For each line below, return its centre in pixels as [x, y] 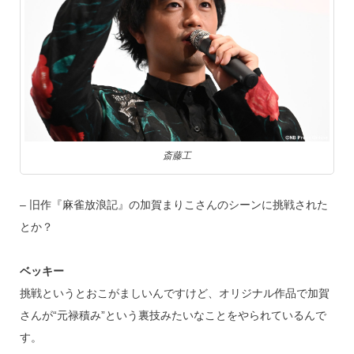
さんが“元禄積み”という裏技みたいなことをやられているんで [173, 316]
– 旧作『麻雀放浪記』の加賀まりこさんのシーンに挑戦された [173, 205]
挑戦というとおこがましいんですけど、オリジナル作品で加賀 [174, 294]
